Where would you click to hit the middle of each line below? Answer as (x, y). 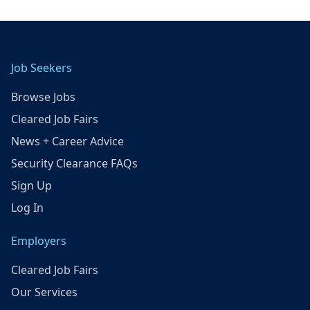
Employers (39, 240)
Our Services (44, 292)
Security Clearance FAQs (74, 163)
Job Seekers (42, 67)
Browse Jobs (43, 97)
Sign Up (31, 185)
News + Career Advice (67, 141)
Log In (27, 207)
